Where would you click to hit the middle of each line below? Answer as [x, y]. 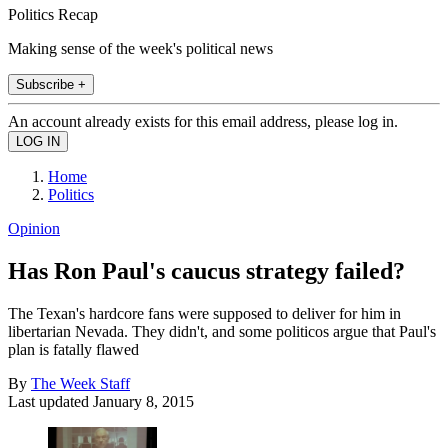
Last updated [50, 401]
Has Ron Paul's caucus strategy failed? [206, 270]
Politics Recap [53, 14]
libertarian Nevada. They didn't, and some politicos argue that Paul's [222, 331]
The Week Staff [80, 383]
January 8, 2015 [143, 401]
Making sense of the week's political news [140, 48]
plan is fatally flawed [73, 349]
